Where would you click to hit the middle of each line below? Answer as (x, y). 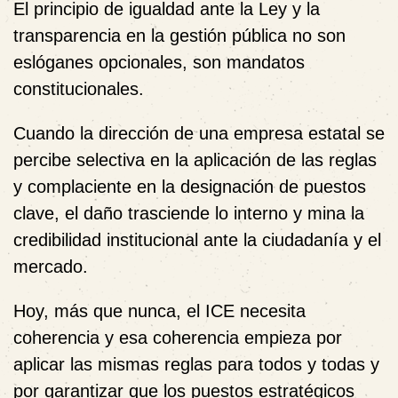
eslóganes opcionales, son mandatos (159, 62)
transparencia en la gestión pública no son (179, 36)
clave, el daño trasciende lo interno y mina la (189, 213)
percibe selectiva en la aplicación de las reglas (195, 160)
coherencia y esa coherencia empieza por (178, 338)
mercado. (51, 267)
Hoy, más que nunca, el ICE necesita (159, 311)
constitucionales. (79, 89)
